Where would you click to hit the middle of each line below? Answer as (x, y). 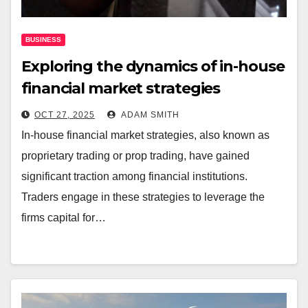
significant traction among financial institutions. (134, 177)
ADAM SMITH (149, 115)
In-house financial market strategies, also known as (145, 135)
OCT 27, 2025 (65, 115)
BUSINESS (43, 40)
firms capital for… (64, 218)
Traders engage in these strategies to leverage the (143, 197)
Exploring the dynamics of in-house (153, 67)
